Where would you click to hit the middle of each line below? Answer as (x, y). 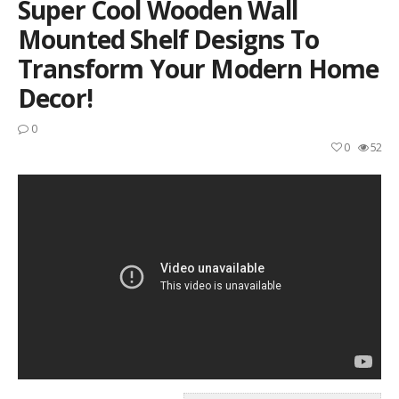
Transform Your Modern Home (199, 69)
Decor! (55, 98)
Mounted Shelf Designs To (168, 39)
